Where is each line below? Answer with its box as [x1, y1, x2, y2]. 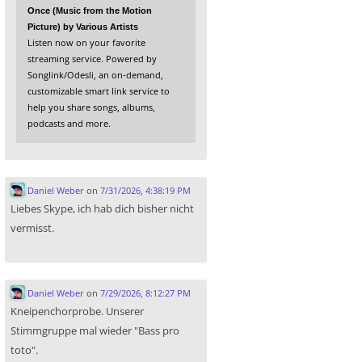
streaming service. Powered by [27, 52, 157, 65]
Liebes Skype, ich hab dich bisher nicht [11, 200, 194, 216]
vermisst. [11, 220, 54, 235]
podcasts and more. [27, 116, 111, 129]
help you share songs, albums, [27, 100, 155, 113]
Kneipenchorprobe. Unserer [11, 303, 144, 318]
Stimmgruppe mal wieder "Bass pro [11, 322, 179, 338]
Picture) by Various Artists [27, 21, 138, 32]
